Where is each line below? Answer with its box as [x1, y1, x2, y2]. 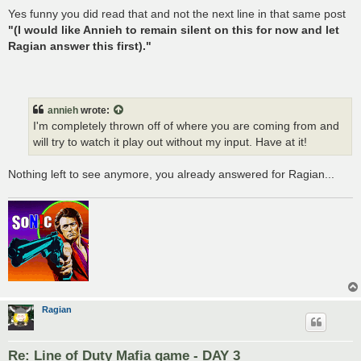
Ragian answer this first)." [8, 39, 151, 53]
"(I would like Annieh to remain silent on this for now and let [8, 23, 339, 37]
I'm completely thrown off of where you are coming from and [33, 119, 339, 132]
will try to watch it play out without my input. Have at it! [33, 135, 307, 148]
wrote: [78, 104, 112, 116]
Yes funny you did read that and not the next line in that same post [8, 7, 346, 21]
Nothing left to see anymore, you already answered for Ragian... [8, 168, 334, 181]
